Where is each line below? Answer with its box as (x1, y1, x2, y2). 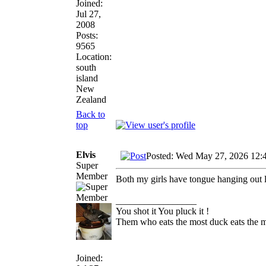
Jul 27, (76, 8, 101, 19)
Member (76, 170, 107, 181)
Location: (76, 51, 112, 62)
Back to (76, 109, 105, 119)
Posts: (76, 30, 98, 40)
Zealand (76, 94, 106, 104)
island (76, 72, 98, 83)
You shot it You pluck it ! (116, 205, 209, 216)
